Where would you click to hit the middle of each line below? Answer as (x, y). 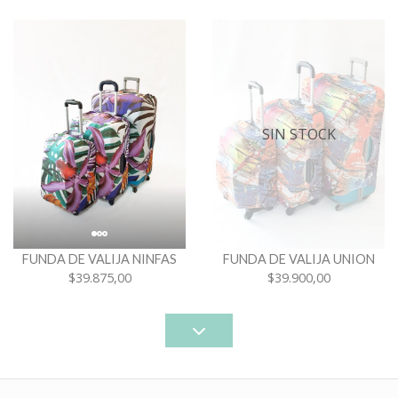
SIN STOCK (298, 135)
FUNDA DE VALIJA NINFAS (99, 259)
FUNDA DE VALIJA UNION (298, 259)
